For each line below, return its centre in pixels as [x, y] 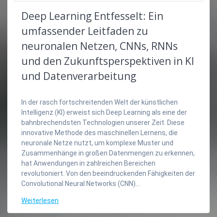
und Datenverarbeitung [79, 76]
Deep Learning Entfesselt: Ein [92, 16]
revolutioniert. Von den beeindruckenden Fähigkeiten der [108, 174]
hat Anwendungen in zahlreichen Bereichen [88, 163]
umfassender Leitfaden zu [85, 31]
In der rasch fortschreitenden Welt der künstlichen [100, 102]
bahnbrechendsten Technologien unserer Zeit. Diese [103, 123]
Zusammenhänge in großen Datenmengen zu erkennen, [108, 153]
